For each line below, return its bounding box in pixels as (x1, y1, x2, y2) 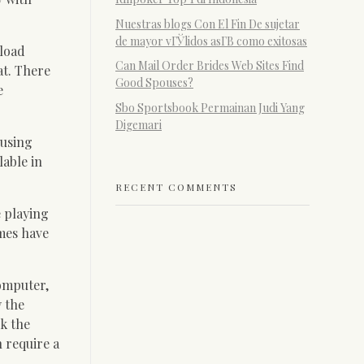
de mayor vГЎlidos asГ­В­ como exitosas (115, 32, 307, 49)
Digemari (115, 117, 162, 133)
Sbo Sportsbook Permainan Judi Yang (115, 100, 305, 116)
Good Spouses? (115, 75, 193, 91)
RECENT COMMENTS (115, 180, 237, 193)
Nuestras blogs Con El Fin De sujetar (115, 15, 300, 32)
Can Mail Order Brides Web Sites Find (115, 58, 304, 74)
